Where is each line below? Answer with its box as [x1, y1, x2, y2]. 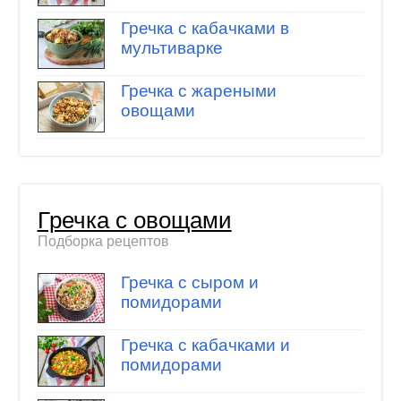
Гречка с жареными [120, 81, 277, 101]
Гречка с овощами [37, 207, 232, 233]
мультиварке [120, 38, 223, 57]
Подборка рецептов [37, 233, 169, 249]
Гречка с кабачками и [120, 336, 290, 355]
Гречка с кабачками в [120, 18, 289, 38]
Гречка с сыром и [120, 272, 259, 292]
